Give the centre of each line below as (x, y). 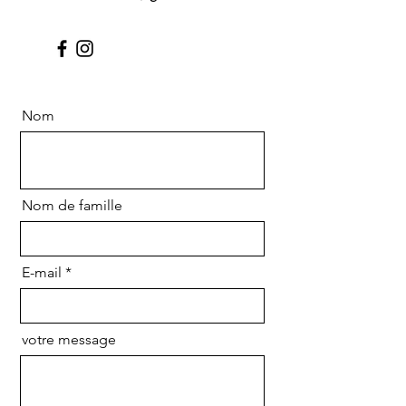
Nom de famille (72, 205)
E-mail (42, 272)
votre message (69, 339)
